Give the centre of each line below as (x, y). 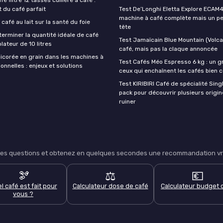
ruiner (127, 101)
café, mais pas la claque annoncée (168, 49)
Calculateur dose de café (110, 186)
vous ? (23, 194)
